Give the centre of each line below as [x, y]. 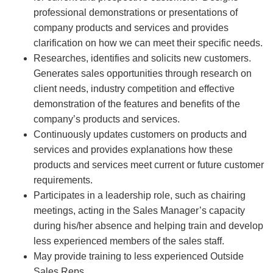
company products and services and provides [131, 28]
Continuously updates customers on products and [140, 134]
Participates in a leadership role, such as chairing [140, 195]
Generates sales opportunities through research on [143, 73]
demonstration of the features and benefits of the [137, 104]
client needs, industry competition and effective [134, 89]
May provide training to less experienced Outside [139, 256]
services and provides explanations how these [133, 150]
